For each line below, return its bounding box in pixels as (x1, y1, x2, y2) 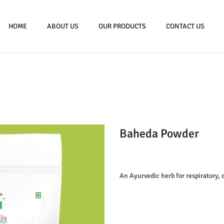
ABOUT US (47, 21, 78, 30)
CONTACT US (166, 21, 204, 30)
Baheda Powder (119, 126, 199, 141)
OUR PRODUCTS (98, 21, 146, 30)
